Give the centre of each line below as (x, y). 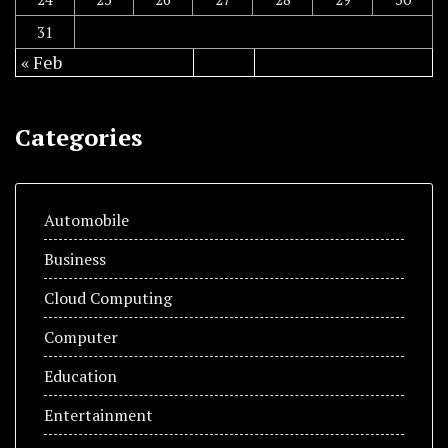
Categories (78, 136)
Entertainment (98, 414)
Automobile (86, 219)
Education (80, 375)
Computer (81, 336)
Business (75, 258)
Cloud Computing (108, 297)
